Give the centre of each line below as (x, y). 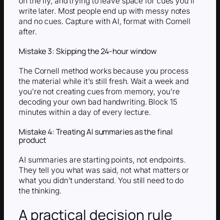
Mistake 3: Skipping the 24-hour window (88, 51)
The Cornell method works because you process (104, 71)
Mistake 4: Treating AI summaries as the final (96, 131)
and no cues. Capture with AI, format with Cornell (105, 22)
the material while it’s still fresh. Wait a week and (104, 82)
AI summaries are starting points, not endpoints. (102, 160)
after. (28, 32)
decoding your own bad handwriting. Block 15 (98, 102)
